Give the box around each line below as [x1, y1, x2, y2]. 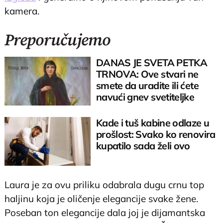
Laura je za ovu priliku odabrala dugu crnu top [4, 179, 205, 191]
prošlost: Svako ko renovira [96, 127, 216, 140]
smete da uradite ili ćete [96, 79, 199, 92]
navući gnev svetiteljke [96, 91, 195, 104]
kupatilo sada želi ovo [96, 139, 190, 152]
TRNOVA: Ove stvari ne [96, 68, 199, 81]
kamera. [4, 4, 40, 17]
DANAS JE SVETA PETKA [96, 56, 208, 69]
